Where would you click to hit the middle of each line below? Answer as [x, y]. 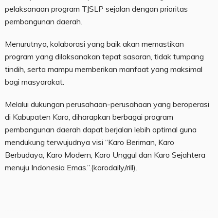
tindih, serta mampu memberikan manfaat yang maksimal [104, 69]
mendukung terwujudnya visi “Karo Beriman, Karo [90, 142]
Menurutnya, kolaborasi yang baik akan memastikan [94, 44]
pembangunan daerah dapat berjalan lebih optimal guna [101, 130]
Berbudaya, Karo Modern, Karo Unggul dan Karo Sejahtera [105, 155]
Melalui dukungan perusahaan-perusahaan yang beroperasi [107, 104]
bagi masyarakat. [35, 82]
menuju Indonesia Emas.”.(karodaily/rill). [71, 168]
